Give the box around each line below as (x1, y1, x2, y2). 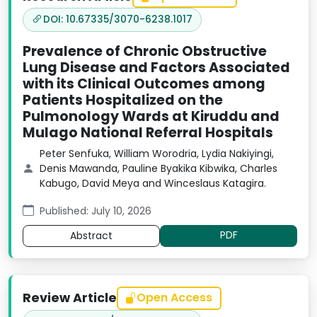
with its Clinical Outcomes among (23, 74, 265, 94)
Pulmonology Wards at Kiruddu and (23, 107, 279, 127)
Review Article (23, 289, 117, 307)
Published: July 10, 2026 (40, 203, 151, 218)
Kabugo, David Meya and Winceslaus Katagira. (40, 176, 266, 191)
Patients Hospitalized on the (23, 91, 223, 110)
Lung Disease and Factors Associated (23, 58, 290, 78)
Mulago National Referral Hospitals (23, 123, 273, 143)
